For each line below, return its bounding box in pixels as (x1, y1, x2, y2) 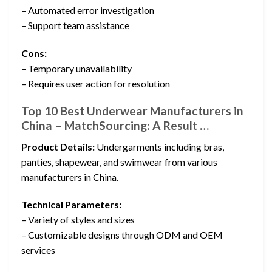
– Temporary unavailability (21, 63, 132, 75)
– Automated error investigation (21, 4, 154, 16)
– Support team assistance (21, 19, 129, 32)
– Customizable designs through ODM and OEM (21, 229, 223, 241)
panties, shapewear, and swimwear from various (21, 155, 217, 168)
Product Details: (21, 140, 95, 152)
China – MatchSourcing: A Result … (21, 118, 209, 133)
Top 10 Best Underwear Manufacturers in (21, 104, 243, 118)
